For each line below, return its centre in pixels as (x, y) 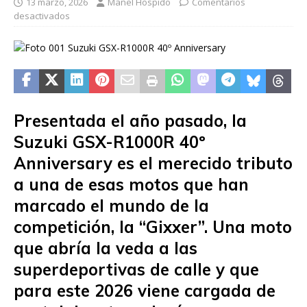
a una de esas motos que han (131, 184)
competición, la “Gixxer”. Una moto (153, 227)
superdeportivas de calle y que (136, 269)
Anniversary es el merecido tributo (153, 163)
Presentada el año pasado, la (130, 121)
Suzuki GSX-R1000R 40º (110, 142)
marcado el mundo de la (111, 206)
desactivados (42, 16)
